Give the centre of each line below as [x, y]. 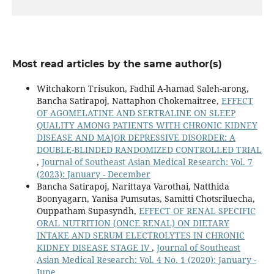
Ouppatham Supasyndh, [87, 211]
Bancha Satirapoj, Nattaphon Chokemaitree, [129, 101]
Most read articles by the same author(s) [117, 64]
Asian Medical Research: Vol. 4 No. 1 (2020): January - [146, 260]
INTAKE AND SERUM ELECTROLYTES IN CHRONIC [140, 235]
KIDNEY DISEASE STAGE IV [94, 248]
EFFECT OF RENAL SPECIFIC [197, 211]
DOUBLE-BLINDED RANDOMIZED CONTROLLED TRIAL [149, 150]
